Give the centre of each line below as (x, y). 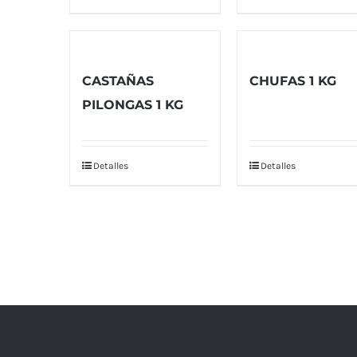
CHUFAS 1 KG (293, 80)
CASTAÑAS (118, 80)
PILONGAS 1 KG (133, 104)
